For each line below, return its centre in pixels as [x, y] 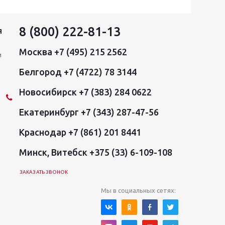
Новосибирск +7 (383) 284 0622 [85, 92]
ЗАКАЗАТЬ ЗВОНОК [44, 172]
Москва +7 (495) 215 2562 [73, 52]
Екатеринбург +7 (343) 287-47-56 [89, 112]
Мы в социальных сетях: [138, 190]
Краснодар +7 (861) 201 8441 [80, 132]
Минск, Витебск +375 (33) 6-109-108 [96, 152]
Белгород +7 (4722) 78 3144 [78, 72]
